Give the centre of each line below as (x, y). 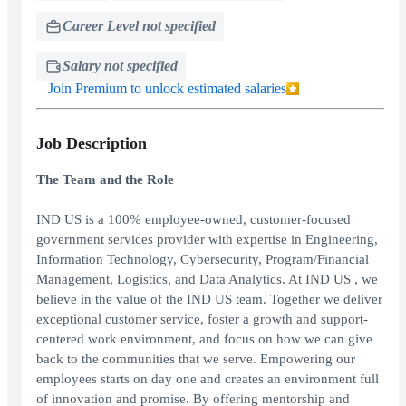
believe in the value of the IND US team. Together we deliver (209, 300)
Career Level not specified (139, 26)
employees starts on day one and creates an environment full (208, 379)
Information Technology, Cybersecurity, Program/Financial (203, 260)
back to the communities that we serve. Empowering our (196, 359)
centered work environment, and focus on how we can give (204, 339)
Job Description (92, 144)
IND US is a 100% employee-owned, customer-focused (193, 220)
